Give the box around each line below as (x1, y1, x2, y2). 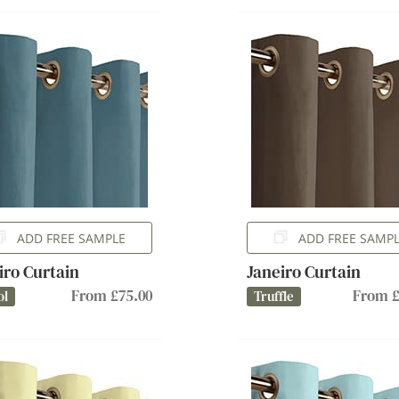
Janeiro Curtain (246, 259, 361, 284)
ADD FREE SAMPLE (17, 229, 126, 247)
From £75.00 (71, 285, 153, 306)
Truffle (253, 287, 294, 305)
